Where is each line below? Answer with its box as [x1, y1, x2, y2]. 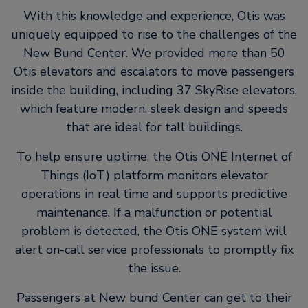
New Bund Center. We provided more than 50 [23, 44, 285, 61]
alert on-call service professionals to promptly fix [14, 241, 294, 258]
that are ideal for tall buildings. [65, 118, 243, 135]
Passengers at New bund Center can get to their [16, 289, 292, 306]
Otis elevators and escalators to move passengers [14, 63, 294, 80]
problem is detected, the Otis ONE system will [21, 222, 287, 239]
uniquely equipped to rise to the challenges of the [11, 25, 297, 43]
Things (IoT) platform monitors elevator [40, 166, 268, 184]
